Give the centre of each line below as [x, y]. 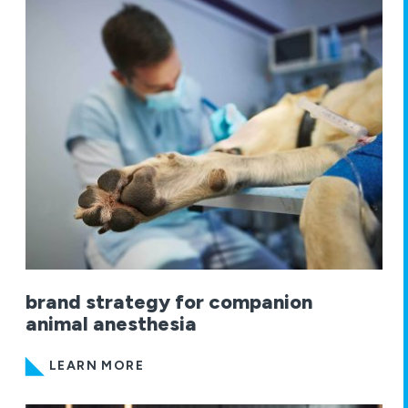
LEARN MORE [97, 365]
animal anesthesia [111, 323]
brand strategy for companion [169, 301]
